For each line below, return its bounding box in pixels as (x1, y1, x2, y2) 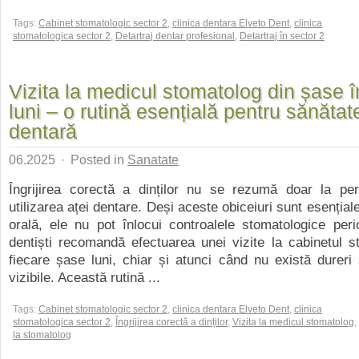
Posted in (67, 152, 127, 167)
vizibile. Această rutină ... (9, 269, 160, 285)
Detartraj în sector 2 (240, 30, 325, 42)
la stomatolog (13, 329, 71, 341)
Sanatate (127, 152, 179, 167)
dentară (9, 120, 77, 143)
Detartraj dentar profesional (115, 30, 235, 42)
